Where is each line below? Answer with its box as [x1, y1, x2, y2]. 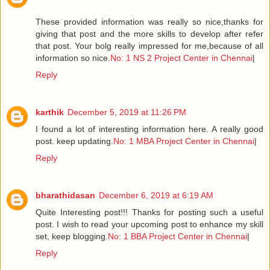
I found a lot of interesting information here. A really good [36, 124, 263, 134]
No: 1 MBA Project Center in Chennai [113, 136, 254, 146]
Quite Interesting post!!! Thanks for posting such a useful [36, 207, 263, 217]
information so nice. [36, 52, 110, 63]
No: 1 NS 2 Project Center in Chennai [110, 52, 253, 63]
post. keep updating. [36, 136, 113, 146]
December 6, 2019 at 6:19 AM [99, 190, 213, 200]
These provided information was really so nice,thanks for [36, 16, 263, 27]
